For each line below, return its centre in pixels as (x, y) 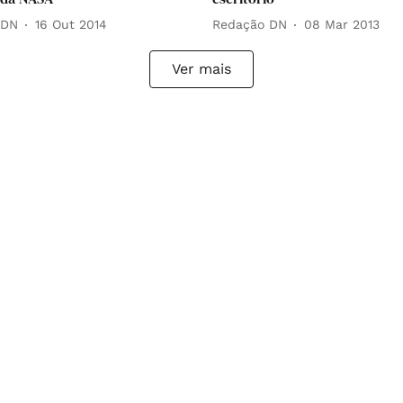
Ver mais (201, 68)
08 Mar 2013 (342, 25)
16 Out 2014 (71, 25)
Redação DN (250, 25)
